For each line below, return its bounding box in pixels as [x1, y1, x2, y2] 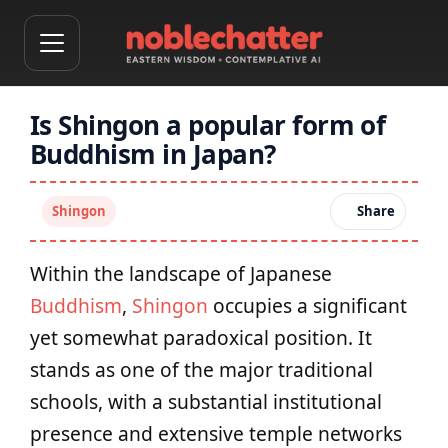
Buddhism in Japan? [30, 136, 276, 172]
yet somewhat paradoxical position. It [30, 324, 372, 351]
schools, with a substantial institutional [30, 388, 382, 415]
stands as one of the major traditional [30, 356, 373, 383]
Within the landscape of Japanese [30, 260, 332, 287]
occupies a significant [208, 292, 407, 319]
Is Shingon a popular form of [30, 107, 386, 143]
